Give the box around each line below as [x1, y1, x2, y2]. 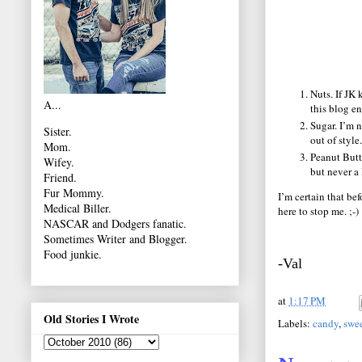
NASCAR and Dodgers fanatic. [44, 216, 187, 232]
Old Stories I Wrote [44, 309, 139, 327]
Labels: [278, 316, 313, 331]
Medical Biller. [44, 200, 112, 217]
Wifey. [44, 154, 74, 170]
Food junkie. [44, 246, 102, 263]
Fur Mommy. [44, 185, 104, 201]
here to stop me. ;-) [278, 204, 359, 219]
